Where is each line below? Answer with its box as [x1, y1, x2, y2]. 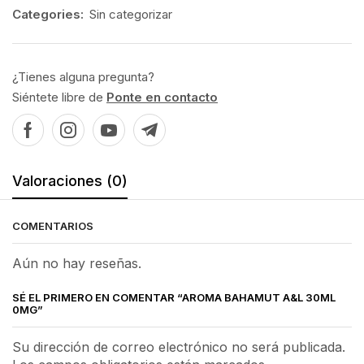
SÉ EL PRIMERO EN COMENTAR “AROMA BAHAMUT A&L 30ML [12, 290, 336, 304]
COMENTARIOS [12, 219, 93, 232]
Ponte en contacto [106, 89, 218, 105]
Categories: [12, 6, 84, 22]
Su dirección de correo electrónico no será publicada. [12, 338, 345, 355]
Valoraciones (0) [12, 172, 128, 189]
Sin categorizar [89, 6, 172, 22]
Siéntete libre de [12, 89, 106, 105]
